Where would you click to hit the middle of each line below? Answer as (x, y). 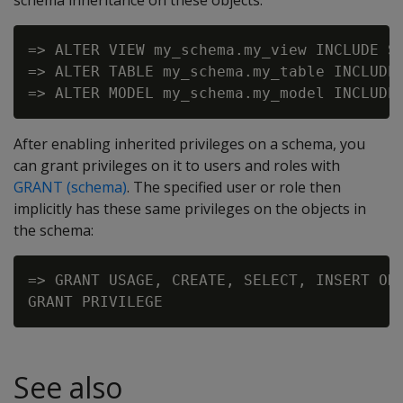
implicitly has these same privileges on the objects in (190, 209)
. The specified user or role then (234, 187)
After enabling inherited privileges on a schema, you (189, 144)
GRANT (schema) (70, 187)
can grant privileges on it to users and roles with (177, 166)
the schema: (54, 230)
